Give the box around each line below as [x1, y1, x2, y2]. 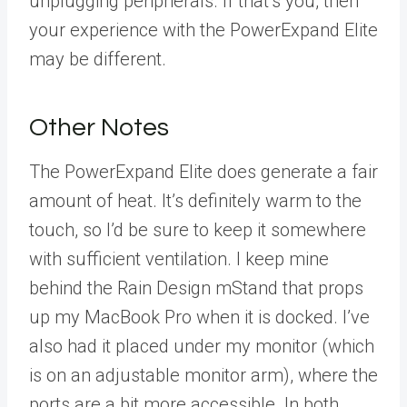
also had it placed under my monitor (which [29, 335, 374, 357]
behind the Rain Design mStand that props [29, 277, 363, 299]
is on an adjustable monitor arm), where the [29, 364, 378, 386]
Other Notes [29, 114, 169, 141]
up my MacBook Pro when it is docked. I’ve [29, 306, 370, 328]
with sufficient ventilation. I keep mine [29, 248, 329, 270]
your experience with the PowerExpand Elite [29, 19, 378, 41]
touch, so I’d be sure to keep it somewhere [29, 219, 366, 241]
